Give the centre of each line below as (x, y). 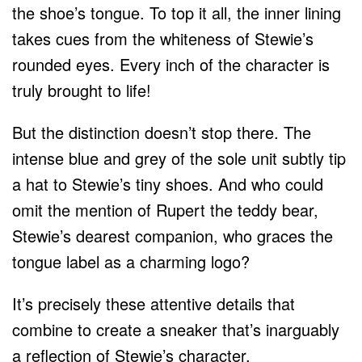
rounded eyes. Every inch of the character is (171, 65)
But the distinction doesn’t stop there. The (162, 133)
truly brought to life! (84, 90)
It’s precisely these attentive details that (154, 304)
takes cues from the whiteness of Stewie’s (163, 39)
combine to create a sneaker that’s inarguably (176, 330)
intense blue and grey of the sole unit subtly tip (179, 158)
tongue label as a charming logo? (133, 262)
